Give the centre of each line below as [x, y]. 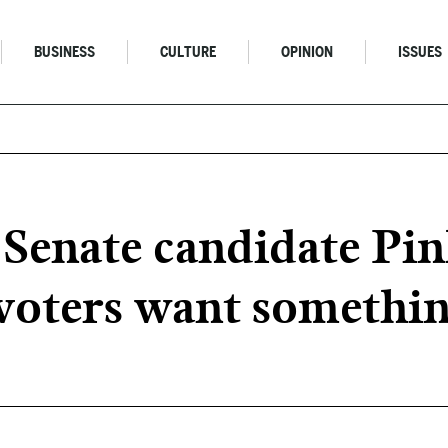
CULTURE [188, 52]
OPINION [307, 52]
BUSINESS [65, 52]
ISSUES [420, 52]
